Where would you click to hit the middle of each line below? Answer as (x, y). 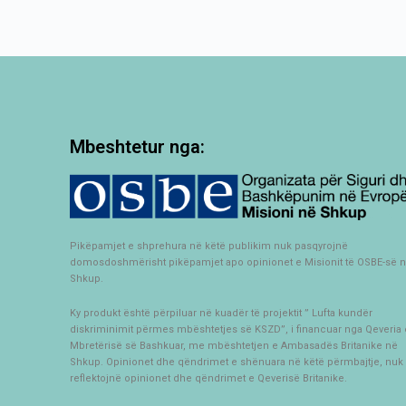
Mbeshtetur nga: (138, 147)
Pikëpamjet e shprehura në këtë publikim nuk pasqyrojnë (209, 246)
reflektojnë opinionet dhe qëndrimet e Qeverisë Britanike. (209, 378)
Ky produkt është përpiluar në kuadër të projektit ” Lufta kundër (222, 313)
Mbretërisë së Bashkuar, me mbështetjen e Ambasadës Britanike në (234, 345)
